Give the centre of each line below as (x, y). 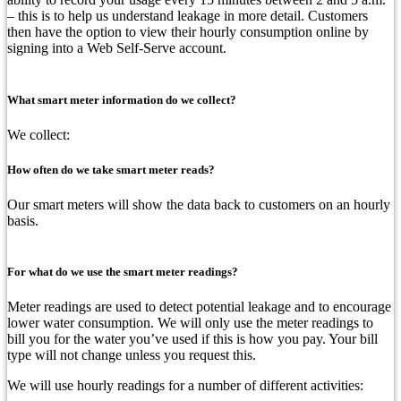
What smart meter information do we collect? (122, 99)
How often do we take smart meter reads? (111, 169)
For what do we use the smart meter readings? (123, 272)
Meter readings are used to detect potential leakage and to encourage (199, 307)
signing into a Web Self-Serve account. (117, 48)
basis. (23, 221)
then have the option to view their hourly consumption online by (188, 32)
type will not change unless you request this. (132, 355)
